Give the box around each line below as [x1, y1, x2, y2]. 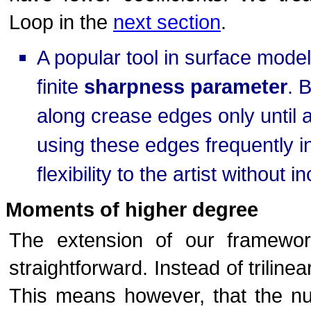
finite [37, 75, 84, 98]
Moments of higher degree [6, 198, 258, 221]
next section [113, 10, 221, 33]
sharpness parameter [84, 75, 287, 98]
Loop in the [9, 10, 113, 33]
